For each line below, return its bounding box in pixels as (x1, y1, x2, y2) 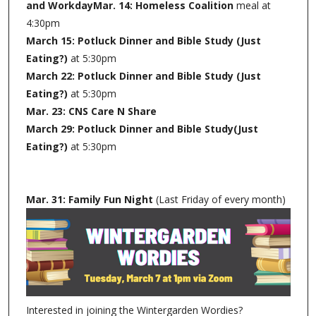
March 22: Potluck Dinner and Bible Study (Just (25, 68, 261, 83)
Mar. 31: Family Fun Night (25, 192, 156, 206)
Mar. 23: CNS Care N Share (25, 104, 157, 118)
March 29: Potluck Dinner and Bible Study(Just (25, 121, 258, 135)
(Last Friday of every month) (155, 192, 286, 206)
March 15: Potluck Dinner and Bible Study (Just (25, 33, 261, 47)
